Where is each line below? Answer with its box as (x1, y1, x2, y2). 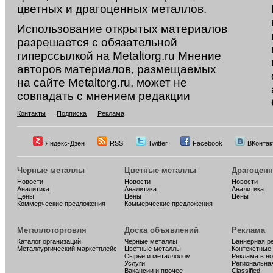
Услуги (124, 260, 146, 268)
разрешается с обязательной (17, 36, 177, 49)
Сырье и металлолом (124, 252, 191, 260)
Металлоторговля (17, 225, 87, 235)
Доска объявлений (124, 225, 199, 235)
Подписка (57, 110, 87, 118)
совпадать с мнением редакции (17, 90, 190, 103)
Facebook (193, 140, 223, 147)
